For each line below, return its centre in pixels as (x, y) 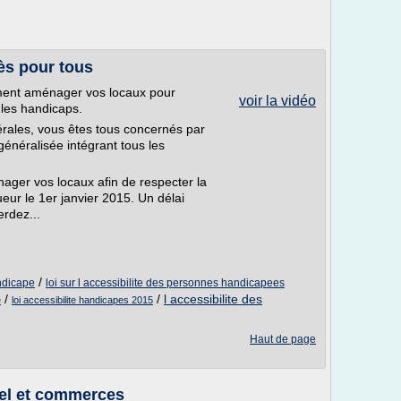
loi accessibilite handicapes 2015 (82, 300)
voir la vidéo (277, 101)
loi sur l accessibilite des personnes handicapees (165, 283)
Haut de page (283, 339)
